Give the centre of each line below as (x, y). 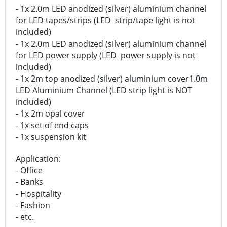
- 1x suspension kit (51, 137)
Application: (38, 159)
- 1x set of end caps (52, 125)
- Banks (30, 182)
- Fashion (33, 205)
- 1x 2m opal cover (50, 114)
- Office (30, 171)
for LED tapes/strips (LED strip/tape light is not (105, 21)
